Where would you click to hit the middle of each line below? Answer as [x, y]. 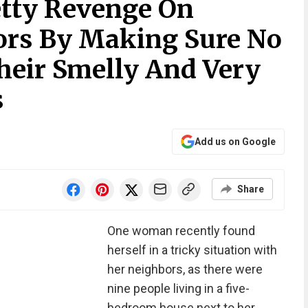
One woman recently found [181, 231]
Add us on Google [235, 142]
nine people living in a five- [178, 288]
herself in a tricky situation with [192, 250]
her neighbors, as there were [185, 269]
